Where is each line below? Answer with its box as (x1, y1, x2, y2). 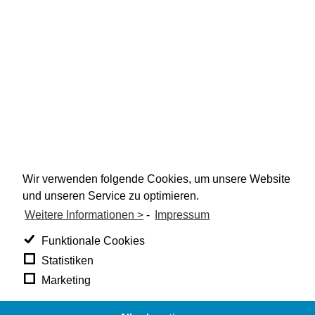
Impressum (155, 208, 210, 221)
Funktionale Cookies (41, 234, 145, 247)
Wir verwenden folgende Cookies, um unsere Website (22, 172, 290, 185)
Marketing (41, 274, 91, 286)
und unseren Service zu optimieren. (22, 189, 199, 202)
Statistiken (41, 254, 94, 266)
